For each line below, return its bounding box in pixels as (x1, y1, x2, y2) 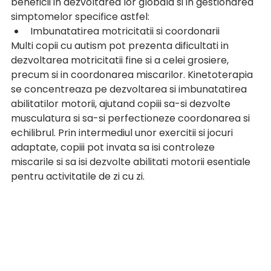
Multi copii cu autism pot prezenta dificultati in (11, 39, 231, 53)
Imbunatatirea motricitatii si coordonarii (30, 24, 220, 38)
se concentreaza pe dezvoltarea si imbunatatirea (11, 82, 249, 96)
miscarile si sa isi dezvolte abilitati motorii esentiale (11, 155, 253, 169)
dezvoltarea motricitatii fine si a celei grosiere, (11, 53, 231, 67)
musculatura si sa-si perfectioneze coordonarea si (11, 111, 252, 125)
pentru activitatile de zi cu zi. (11, 169, 145, 183)
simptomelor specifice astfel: (11, 10, 149, 24)
